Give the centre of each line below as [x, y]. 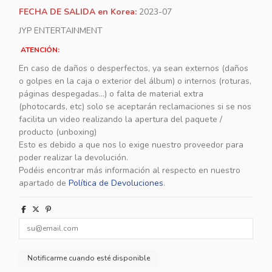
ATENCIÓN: [40, 49]
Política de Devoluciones [116, 183]
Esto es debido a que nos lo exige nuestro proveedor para [131, 145]
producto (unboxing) [58, 132]
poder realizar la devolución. [74, 158]
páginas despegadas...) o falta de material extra [111, 94]
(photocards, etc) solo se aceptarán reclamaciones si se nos [135, 107]
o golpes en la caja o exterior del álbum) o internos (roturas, [135, 81]
